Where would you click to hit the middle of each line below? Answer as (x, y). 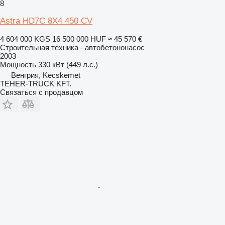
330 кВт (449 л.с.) (68, 64)
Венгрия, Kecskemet (46, 75)
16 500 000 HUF (79, 39)
